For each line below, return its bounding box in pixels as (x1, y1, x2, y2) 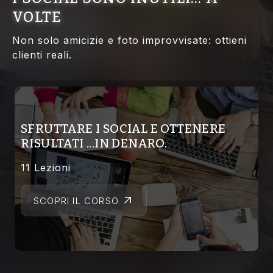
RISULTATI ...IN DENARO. (21, 136, 168, 151)
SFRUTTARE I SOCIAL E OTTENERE (21, 121, 226, 136)
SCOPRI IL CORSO (34, 194, 119, 207)
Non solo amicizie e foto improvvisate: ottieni (12, 34, 247, 47)
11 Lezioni (21, 161, 71, 174)
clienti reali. (12, 49, 72, 62)
